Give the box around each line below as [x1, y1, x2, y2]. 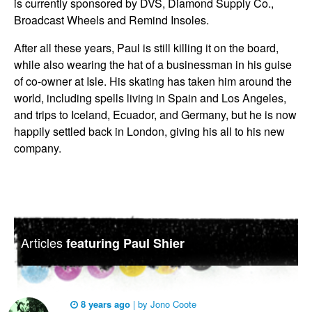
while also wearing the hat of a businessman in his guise [14, 56, 292, 72]
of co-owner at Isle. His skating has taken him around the [14, 73, 292, 89]
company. [14, 140, 61, 156]
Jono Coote [148, 297, 196, 311]
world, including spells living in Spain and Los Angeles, [14, 90, 286, 106]
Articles [21, 233, 63, 251]
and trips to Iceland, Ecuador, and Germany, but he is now [14, 107, 297, 123]
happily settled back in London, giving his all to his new [14, 123, 285, 139]
